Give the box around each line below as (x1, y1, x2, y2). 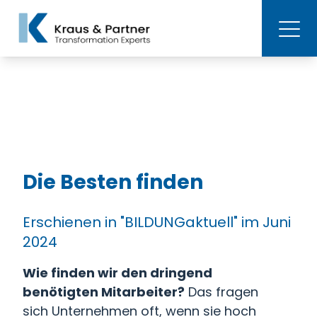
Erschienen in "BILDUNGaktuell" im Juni (23, 212, 291, 232)
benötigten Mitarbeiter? (23, 283, 185, 301)
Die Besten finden (23, 168, 203, 196)
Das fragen (185, 283, 258, 301)
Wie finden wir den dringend (23, 264, 212, 282)
